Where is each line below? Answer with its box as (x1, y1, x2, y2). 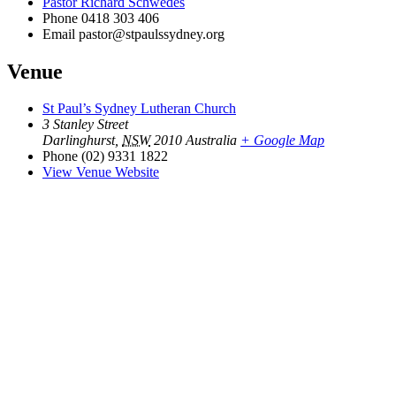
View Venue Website (42, 164, 159, 180)
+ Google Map (240, 133, 324, 148)
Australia (186, 133, 237, 148)
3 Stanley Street (42, 117, 128, 133)
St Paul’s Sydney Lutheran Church (42, 101, 236, 117)
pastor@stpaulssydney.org (79, 26, 225, 42)
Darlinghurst (42, 133, 115, 148)
